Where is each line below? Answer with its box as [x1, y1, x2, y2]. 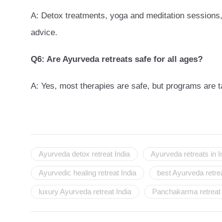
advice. [31, 27, 57, 37]
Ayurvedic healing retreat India [39, 168, 136, 177]
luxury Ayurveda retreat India [39, 187, 131, 196]
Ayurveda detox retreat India [39, 150, 130, 158]
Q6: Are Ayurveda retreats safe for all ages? [31, 54, 203, 64]
